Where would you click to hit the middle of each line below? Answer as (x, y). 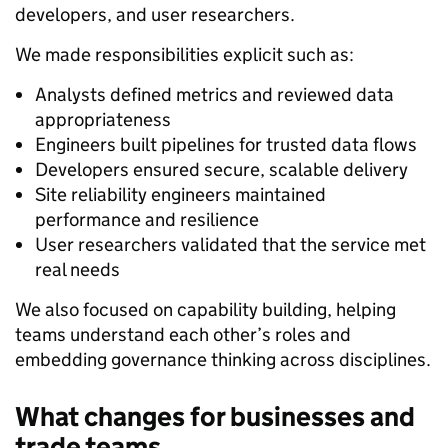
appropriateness (103, 119)
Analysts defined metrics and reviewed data (214, 94)
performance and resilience (147, 219)
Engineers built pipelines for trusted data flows (226, 144)
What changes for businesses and (215, 416)
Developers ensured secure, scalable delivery (221, 169)
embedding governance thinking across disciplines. (223, 359)
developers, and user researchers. (155, 14)
